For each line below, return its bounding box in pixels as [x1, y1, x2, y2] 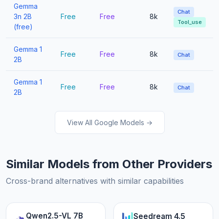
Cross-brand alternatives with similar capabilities [6, 176, 184, 186]
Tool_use [177, 19, 202, 26]
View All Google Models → [66, 118, 153, 127]
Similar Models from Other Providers [6, 157, 212, 172]
